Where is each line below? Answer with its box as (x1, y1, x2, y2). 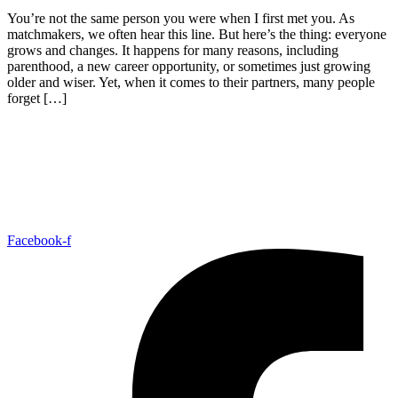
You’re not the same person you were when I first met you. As (7, 11, 354, 27)
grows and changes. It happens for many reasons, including (7, 43, 338, 59)
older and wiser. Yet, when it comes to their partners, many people (7, 75, 375, 91)
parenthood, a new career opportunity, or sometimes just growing (7, 59, 370, 75)
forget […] (7, 91, 67, 107)
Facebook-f (7, 233, 71, 249)
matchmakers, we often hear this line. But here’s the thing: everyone (7, 27, 386, 43)
